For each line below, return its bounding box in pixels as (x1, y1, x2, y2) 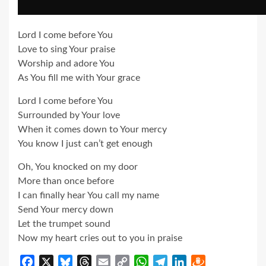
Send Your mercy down (18, 204, 113, 214)
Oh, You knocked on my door (18, 161, 138, 172)
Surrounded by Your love (18, 110, 120, 120)
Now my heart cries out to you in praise (18, 233, 182, 243)
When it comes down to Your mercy (18, 124, 167, 134)
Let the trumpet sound (18, 218, 110, 229)
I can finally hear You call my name (18, 190, 159, 200)
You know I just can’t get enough (18, 138, 153, 148)
